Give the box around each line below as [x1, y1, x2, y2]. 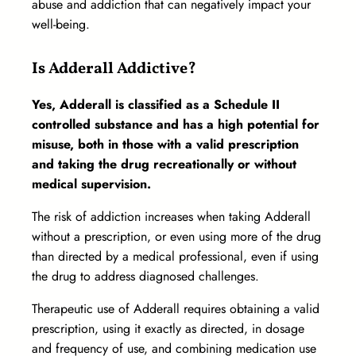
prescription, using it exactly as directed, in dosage [32, 319, 304, 339]
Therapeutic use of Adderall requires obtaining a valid [32, 300, 319, 319]
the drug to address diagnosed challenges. [32, 267, 263, 286]
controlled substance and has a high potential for [32, 115, 319, 134]
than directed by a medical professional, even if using [32, 247, 319, 266]
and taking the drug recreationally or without [32, 155, 296, 174]
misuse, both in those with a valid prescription [32, 135, 299, 154]
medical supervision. [32, 175, 155, 194]
